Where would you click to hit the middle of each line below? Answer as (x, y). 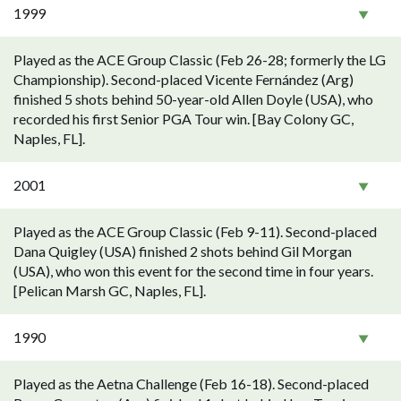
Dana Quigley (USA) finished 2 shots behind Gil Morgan (183, 251)
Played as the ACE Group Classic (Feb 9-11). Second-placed (195, 231)
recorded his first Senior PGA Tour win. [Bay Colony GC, (183, 119)
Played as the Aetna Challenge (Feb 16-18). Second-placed (191, 384)
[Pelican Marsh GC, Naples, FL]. (110, 290)
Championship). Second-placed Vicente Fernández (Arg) (183, 79)
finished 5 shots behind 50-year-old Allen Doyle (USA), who (193, 99)
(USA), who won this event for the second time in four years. (193, 271)
